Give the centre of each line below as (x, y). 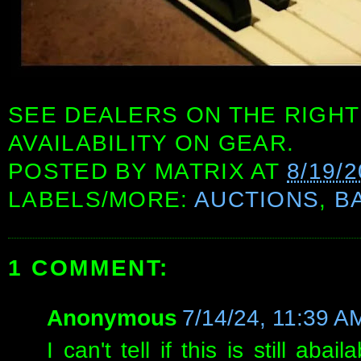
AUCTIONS (257, 200)
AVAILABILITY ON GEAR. (151, 143)
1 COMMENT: (89, 268)
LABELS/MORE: (101, 200)
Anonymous (112, 318)
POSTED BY (82, 172)
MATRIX (200, 172)
